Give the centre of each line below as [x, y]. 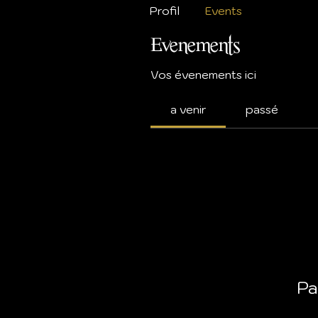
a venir [188, 109]
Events [224, 10]
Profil [165, 10]
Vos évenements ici [203, 74]
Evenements [195, 44]
